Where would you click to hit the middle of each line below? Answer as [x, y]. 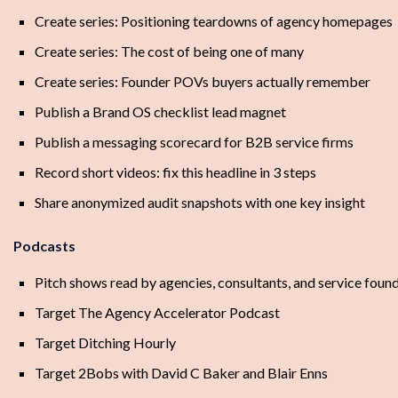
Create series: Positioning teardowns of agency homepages [214, 21]
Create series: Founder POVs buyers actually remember [203, 82]
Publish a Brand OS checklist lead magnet [160, 112]
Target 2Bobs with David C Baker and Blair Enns [181, 373]
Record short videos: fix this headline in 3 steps [175, 172]
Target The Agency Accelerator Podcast [157, 313]
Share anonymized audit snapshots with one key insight [200, 203]
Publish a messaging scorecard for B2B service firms [194, 142]
